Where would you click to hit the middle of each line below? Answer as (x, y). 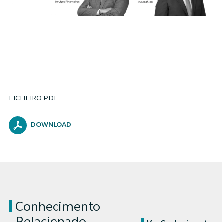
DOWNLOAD (51, 125)
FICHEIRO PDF (33, 99)
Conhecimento (57, 207)
